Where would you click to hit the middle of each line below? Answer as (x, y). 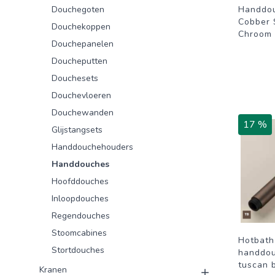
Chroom (255, 34)
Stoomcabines (79, 233)
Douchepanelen (83, 44)
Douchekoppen (81, 27)
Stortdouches (78, 250)
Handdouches (80, 164)
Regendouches (81, 216)
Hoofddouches (80, 181)
